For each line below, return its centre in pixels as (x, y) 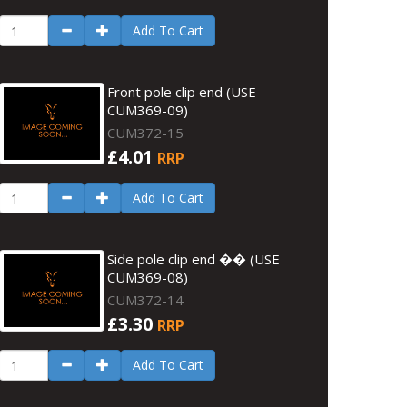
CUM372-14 (146, 300)
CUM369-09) (148, 110)
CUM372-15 (146, 133)
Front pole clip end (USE (182, 92)
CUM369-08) (148, 277)
